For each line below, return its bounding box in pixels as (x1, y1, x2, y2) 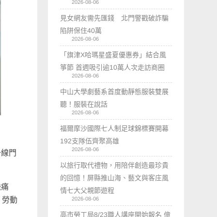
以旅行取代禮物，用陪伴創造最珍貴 (60, 161, 169, 169)
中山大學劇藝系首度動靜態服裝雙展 (60, 87, 169, 95)
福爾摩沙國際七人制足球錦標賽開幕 (60, 124, 169, 132)
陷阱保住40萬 (60, 26, 102, 34)
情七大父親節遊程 (60, 186, 115, 194)
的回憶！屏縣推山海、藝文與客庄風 (60, 173, 169, 182)
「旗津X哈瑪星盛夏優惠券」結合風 (60, 50, 167, 59)
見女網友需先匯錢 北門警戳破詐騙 (60, 14, 169, 22)
